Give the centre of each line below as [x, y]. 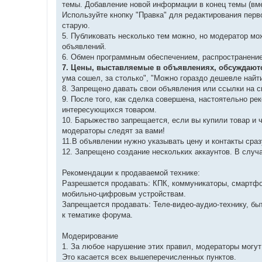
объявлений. [84, 46]
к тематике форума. [97, 215]
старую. [76, 25]
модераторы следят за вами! [113, 130]
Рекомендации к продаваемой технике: [131, 173]
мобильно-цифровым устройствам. [124, 194]
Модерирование [90, 236]
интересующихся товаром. [109, 109]
